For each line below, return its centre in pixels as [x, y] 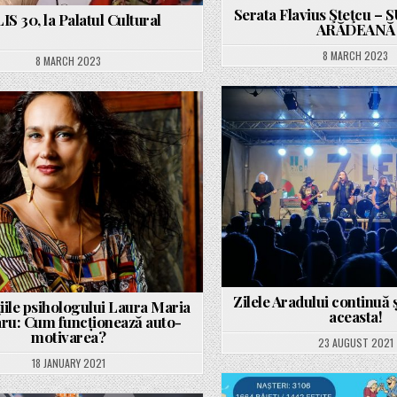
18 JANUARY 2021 [68, 363]
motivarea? [69, 337]
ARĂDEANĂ [355, 29]
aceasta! [356, 316]
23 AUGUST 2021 [355, 342]
